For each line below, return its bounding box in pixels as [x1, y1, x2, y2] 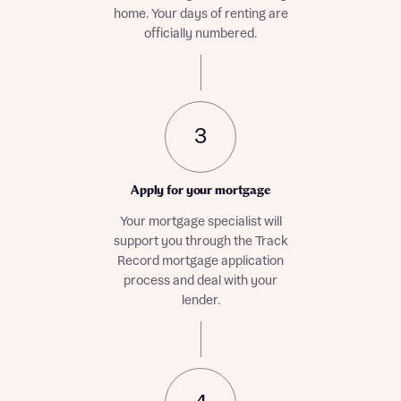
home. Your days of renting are [113, 7, 288, 21]
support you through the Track [113, 235, 288, 249]
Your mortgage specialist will [119, 215, 282, 229]
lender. [181, 294, 220, 308]
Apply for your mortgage [131, 184, 270, 198]
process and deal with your [124, 274, 277, 288]
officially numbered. [144, 27, 257, 41]
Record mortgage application [117, 254, 284, 269]
